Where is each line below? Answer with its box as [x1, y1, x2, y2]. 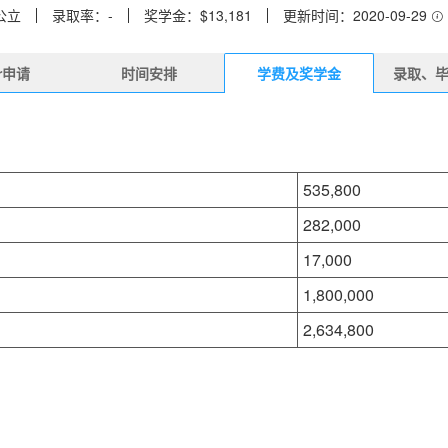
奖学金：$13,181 [144, 5, 252, 25]
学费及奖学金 [257, 63, 341, 83]
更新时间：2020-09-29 [283, 5, 431, 25]
